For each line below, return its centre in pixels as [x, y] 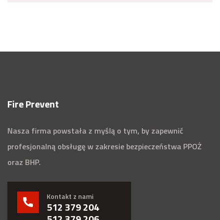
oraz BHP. [24, 162]
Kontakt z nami [70, 196]
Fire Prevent [33, 104]
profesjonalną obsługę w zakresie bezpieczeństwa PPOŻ [105, 146]
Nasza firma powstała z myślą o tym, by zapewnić [95, 130]
